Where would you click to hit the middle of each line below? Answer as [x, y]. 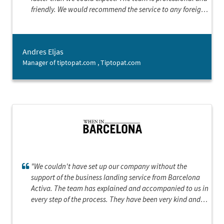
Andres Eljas [43, 51]
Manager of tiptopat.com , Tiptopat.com [82, 62]
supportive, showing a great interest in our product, [110, 210]
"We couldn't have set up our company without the [109, 166]
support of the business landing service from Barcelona [115, 177]
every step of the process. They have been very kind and [116, 199]
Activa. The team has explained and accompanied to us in [120, 188]
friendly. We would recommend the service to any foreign [118, 9]
